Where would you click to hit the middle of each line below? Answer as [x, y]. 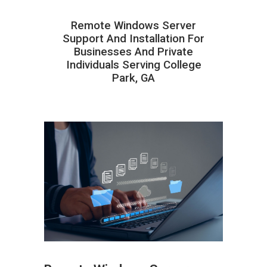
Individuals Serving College [133, 65]
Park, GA [133, 78]
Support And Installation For [133, 38]
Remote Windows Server [133, 25]
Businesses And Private [133, 52]
